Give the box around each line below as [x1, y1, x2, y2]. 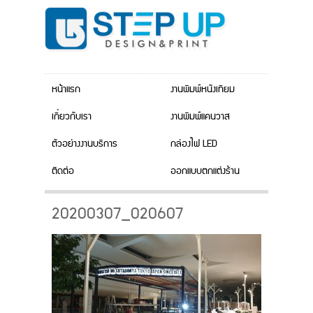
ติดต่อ [52, 163, 74, 180]
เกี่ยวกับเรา [52, 108, 92, 125]
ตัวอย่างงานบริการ [52, 136, 117, 152]
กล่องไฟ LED [170, 136, 217, 152]
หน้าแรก [52, 81, 80, 98]
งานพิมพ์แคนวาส [170, 108, 230, 125]
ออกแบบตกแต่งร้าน [170, 163, 240, 180]
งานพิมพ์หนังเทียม [170, 81, 235, 98]
